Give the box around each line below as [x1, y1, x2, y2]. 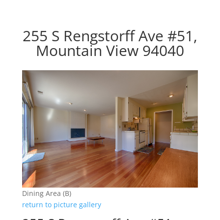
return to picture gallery [22, 199, 101, 209]
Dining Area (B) [22, 188, 71, 198]
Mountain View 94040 [35, 40, 184, 60]
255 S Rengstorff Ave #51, [22, 26, 197, 46]
